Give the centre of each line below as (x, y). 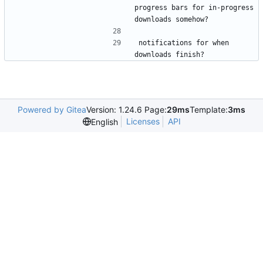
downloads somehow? (171, 20)
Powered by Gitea (52, 110)
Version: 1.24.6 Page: (127, 110)
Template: (209, 110)
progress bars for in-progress (194, 8)
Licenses (143, 122)
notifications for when (184, 43)
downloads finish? (169, 55)
